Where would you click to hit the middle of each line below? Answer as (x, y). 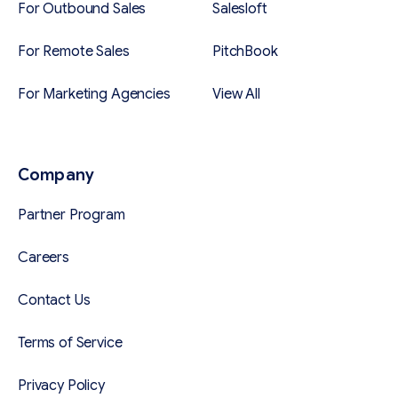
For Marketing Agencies (94, 95)
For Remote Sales (74, 52)
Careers (44, 258)
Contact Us (54, 301)
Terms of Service (70, 343)
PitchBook (245, 52)
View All (236, 95)
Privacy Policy (61, 386)
